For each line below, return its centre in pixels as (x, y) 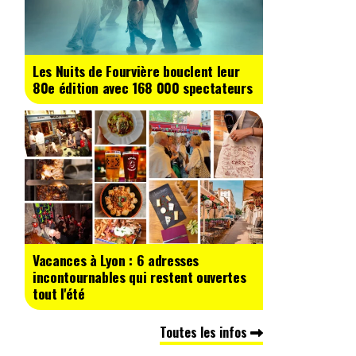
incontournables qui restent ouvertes (139, 277)
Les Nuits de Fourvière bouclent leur (136, 70)
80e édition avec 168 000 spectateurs (143, 87)
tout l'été (59, 294)
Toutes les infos (205, 333)
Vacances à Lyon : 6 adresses (116, 260)
